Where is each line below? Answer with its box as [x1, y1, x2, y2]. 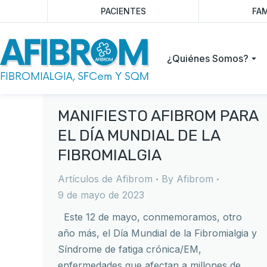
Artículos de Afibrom [58, 173, 153, 185]
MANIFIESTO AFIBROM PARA [58, 107, 258, 125]
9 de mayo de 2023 [58, 189, 144, 201]
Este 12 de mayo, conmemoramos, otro [58, 211, 242, 223]
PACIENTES [100, 6, 146, 16]
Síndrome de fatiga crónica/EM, [58, 243, 201, 255]
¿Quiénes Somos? [167, 52, 249, 64]
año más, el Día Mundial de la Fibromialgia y [58, 227, 257, 239]
